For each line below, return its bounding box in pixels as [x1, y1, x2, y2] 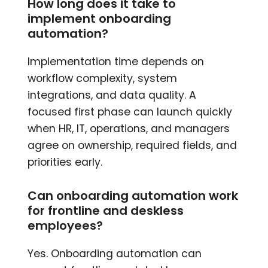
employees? [28, 217, 103, 234]
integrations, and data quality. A [28, 88, 197, 103]
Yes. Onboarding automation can [28, 246, 202, 261]
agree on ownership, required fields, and [28, 138, 237, 153]
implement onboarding [28, 10, 172, 28]
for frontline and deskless [28, 202, 184, 220]
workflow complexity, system [28, 71, 178, 86]
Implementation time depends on [28, 54, 205, 69]
